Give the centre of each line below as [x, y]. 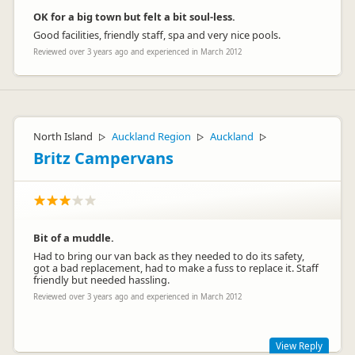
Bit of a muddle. [74, 238]
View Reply [299, 345]
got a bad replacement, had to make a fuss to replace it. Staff [176, 268]
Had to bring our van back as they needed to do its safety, [169, 256]
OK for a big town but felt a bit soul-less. [134, 17]
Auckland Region [151, 136]
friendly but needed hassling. [101, 280]
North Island [63, 136]
